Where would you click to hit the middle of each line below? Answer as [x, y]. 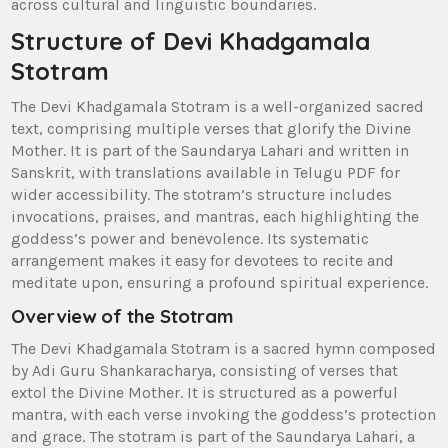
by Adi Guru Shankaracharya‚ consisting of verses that [205, 370]
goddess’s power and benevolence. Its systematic [190, 238]
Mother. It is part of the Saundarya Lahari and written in [210, 150]
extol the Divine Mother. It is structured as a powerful [205, 392]
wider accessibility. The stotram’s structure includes [202, 194]
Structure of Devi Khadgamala [191, 40]
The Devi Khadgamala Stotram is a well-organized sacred [218, 106]
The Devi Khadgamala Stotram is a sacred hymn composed [224, 348]
